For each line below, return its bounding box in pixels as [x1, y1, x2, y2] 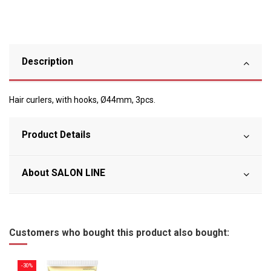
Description [22, 56, 73, 68]
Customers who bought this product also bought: [9, 227, 229, 239]
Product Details [22, 129, 91, 141]
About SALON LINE [22, 167, 105, 179]
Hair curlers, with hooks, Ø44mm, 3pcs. [9, 95, 155, 105]
